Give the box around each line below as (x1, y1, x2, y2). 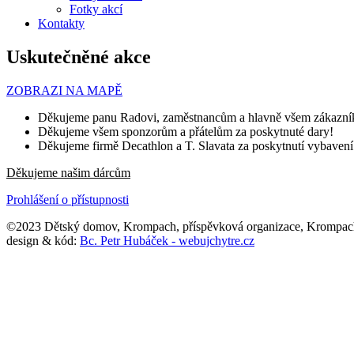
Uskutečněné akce (6, 46, 151, 67)
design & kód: (6, 233, 80, 247)
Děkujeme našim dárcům (6, 165, 130, 179)
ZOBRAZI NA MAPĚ (6, 83, 122, 97)
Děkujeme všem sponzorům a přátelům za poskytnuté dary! (38, 124, 333, 138)
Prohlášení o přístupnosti (6, 192, 129, 206)
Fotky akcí (70, 2, 122, 16)
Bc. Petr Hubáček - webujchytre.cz (80, 233, 254, 247)
